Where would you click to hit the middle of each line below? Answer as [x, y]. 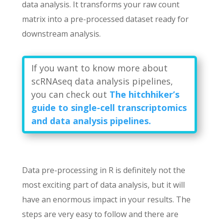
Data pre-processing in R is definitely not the [103, 170]
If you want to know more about [99, 68]
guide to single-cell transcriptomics [109, 108]
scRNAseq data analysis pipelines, [102, 81]
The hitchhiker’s [144, 94]
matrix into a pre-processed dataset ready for [105, 19]
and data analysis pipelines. [91, 121]
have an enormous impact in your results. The [106, 199]
